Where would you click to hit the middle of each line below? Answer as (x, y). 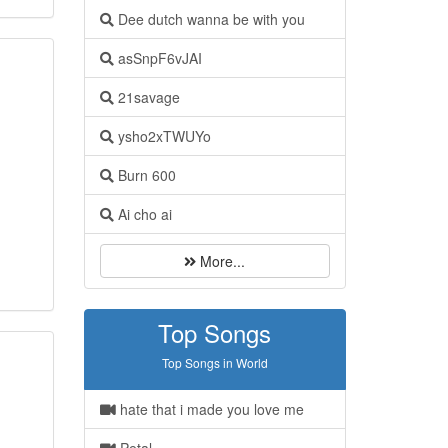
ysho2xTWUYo (162, 136)
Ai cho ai (142, 214)
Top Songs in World (214, 362)
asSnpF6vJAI (157, 58)
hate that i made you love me (209, 409)
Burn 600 (144, 175)
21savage (146, 97)
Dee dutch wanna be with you (209, 19)
